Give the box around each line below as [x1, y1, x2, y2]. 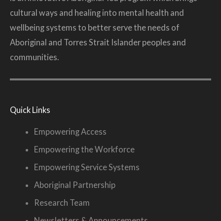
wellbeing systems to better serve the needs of [10, 22, 180, 32]
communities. [10, 52, 59, 62]
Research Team [34, 198, 90, 208]
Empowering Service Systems [34, 162, 140, 172]
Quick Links [10, 105, 50, 115]
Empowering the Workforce [34, 145, 135, 154]
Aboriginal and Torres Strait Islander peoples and [10, 37, 186, 47]
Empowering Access [34, 127, 107, 137]
